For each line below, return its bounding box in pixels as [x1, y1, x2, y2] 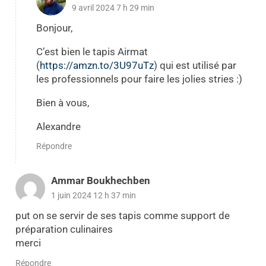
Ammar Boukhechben [50, 175, 150, 187]
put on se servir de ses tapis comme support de [15, 210, 230, 222]
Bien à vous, [36, 97, 89, 109]
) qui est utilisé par [153, 59, 236, 72]
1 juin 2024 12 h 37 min [50, 191, 136, 201]
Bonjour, [36, 22, 72, 34]
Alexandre [36, 121, 81, 133]
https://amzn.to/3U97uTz [39, 59, 154, 72]
